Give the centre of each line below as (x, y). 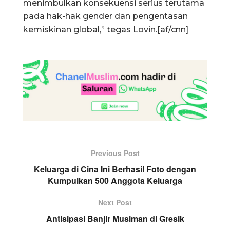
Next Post (115, 203)
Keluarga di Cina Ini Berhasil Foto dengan (115, 169)
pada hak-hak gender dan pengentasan (106, 16)
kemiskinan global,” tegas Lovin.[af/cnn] (106, 30)
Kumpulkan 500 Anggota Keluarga (115, 181)
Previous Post (115, 153)
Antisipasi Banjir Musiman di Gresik (115, 219)
